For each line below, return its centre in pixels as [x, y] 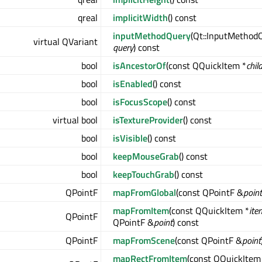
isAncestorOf [139, 65]
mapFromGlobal [144, 192]
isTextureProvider [148, 120]
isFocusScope [140, 102]
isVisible [130, 138]
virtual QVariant [65, 42]
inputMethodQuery [152, 36]
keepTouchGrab [144, 174]
